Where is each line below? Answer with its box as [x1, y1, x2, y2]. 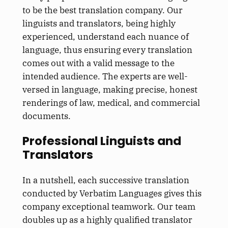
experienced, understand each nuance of [22, 31, 189, 42]
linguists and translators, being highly [22, 17, 176, 29]
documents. [22, 110, 71, 122]
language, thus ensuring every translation [22, 44, 192, 55]
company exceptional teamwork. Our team [22, 201, 195, 213]
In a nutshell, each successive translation [22, 175, 189, 186]
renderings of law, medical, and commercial [22, 97, 200, 108]
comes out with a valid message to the [22, 57, 175, 69]
